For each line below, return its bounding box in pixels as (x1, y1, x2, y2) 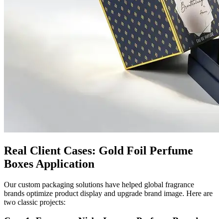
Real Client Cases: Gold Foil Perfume (4, 144, 193, 157)
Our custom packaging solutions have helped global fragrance (4, 180, 194, 189)
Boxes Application (4, 157, 94, 170)
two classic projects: (4, 197, 66, 206)
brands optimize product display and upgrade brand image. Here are (4, 189, 213, 197)
